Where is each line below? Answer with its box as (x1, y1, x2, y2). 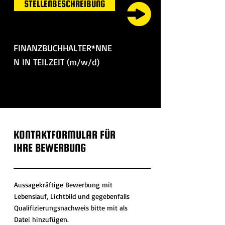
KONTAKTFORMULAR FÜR (14, 128, 116, 141)
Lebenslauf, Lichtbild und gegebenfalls (14, 192, 130, 200)
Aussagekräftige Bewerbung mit (14, 180, 113, 189)
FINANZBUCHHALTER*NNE (14, 42, 112, 53)
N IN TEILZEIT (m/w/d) (14, 56, 99, 67)
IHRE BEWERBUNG (14, 141, 86, 154)
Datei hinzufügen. (14, 215, 69, 223)
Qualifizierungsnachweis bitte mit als (14, 203, 128, 212)
